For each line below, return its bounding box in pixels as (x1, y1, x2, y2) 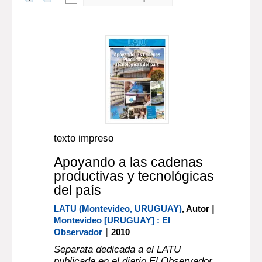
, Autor (182, 204, 212, 213)
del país (54, 182, 102, 198)
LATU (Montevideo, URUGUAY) (54, 204, 182, 213)
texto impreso (54, 133, 114, 144)
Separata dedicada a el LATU (54, 244, 181, 255)
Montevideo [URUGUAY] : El (54, 215, 171, 225)
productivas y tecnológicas (54, 168, 215, 184)
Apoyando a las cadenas (54, 154, 204, 170)
